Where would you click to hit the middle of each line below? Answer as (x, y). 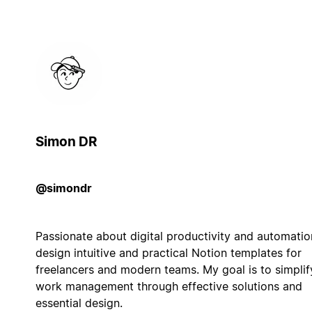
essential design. (79, 303)
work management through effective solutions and (169, 286)
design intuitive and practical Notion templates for (168, 252)
